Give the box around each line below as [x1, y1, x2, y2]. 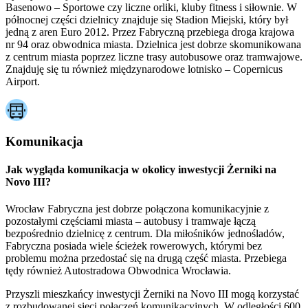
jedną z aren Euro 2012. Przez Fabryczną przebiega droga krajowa [5, 26, 294, 38]
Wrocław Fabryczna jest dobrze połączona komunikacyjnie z [5, 203, 269, 215]
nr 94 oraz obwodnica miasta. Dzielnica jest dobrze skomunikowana [5, 38, 301, 51]
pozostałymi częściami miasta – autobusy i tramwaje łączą [5, 215, 256, 228]
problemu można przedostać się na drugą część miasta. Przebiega [5, 252, 287, 265]
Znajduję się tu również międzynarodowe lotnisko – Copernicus [5, 63, 283, 76]
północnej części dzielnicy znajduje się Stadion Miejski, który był [5, 14, 288, 26]
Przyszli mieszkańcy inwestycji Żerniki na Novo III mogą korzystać [5, 288, 299, 300]
